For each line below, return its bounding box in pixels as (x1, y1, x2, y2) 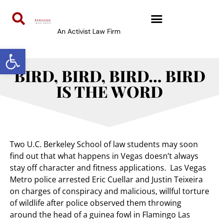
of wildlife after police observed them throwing (10, 197, 181, 209)
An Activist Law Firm (57, 27, 120, 36)
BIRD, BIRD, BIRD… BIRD (14, 65, 205, 87)
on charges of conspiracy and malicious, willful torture (10, 186, 209, 197)
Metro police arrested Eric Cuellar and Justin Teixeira (10, 174, 203, 185)
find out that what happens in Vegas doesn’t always (10, 151, 198, 162)
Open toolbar (4, 43, 57, 64)
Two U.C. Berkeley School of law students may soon (10, 139, 198, 150)
